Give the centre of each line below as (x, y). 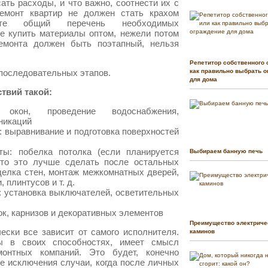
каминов (202, 232)
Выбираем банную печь (226, 151)
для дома (203, 80)
